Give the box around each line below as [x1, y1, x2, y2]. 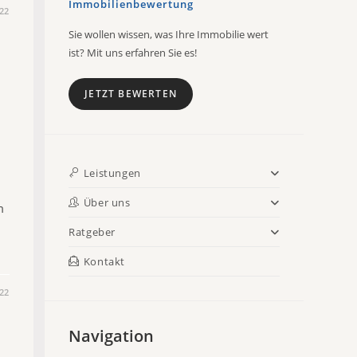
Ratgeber [69, 224, 116, 239]
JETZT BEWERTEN [84, 86, 177, 100]
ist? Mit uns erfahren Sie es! [69, 45, 198, 60]
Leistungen [83, 165, 141, 180]
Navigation [69, 324, 155, 347]
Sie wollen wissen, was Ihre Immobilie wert [69, 26, 269, 41]
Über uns [83, 194, 131, 210]
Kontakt [83, 253, 125, 269]
